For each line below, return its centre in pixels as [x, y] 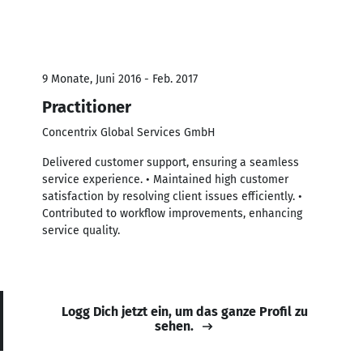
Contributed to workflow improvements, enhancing [172, 213]
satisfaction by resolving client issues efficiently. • [172, 196]
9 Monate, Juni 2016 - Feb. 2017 [120, 79]
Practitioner [87, 107]
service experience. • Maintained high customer [165, 179]
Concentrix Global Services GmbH [129, 132]
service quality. [81, 230]
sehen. [174, 326]
